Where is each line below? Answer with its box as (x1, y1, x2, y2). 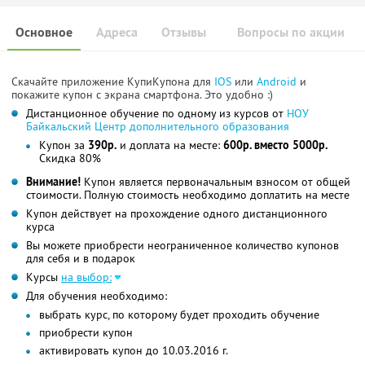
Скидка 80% (39, 151, 101, 166)
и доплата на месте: (117, 138, 223, 153)
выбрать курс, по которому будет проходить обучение (39, 307, 319, 323)
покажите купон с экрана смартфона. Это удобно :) (11, 87, 273, 103)
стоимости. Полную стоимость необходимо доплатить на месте (26, 187, 350, 203)
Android (257, 74, 300, 90)
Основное (15, 24, 73, 42)
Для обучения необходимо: (26, 288, 167, 304)
